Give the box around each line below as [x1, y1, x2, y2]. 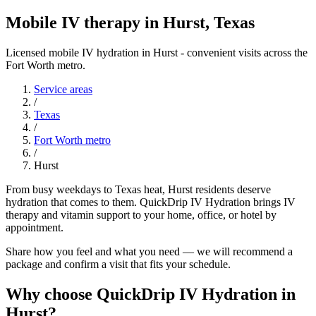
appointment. [6, 221, 63, 233]
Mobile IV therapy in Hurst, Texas [6, 13, 255, 32]
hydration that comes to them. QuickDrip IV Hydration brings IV [6, 195, 296, 208]
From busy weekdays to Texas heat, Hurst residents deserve [6, 183, 271, 195]
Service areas [34, 83, 92, 95]
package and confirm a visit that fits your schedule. [6, 257, 231, 270]
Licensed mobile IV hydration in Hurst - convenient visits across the [6, 46, 308, 59]
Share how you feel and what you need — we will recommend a [6, 245, 293, 257]
